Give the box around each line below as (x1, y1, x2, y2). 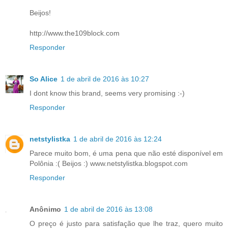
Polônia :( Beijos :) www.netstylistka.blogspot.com (30, 159, 188, 167)
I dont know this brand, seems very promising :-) (30, 89, 185, 97)
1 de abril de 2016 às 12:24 (73, 134, 162, 143)
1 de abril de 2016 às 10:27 (61, 74, 149, 83)
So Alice (30, 74, 58, 83)
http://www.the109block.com (30, 28, 120, 37)
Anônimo (30, 205, 61, 213)
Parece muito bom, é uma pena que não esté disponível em (30, 149, 223, 157)
